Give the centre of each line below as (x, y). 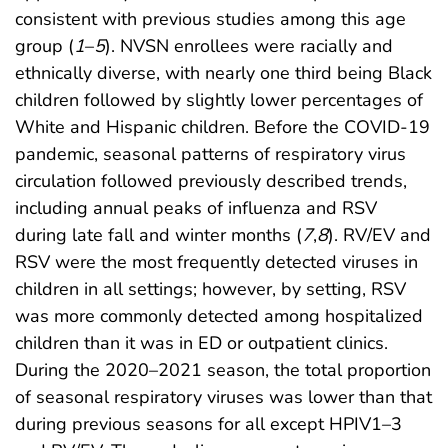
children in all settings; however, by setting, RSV (210, 289)
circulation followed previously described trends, (211, 181)
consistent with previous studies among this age (210, 19)
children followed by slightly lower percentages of (219, 100)
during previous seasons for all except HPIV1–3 (208, 424)
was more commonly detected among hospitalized (219, 316)
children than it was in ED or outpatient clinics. (201, 343)
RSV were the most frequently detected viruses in (216, 262)
